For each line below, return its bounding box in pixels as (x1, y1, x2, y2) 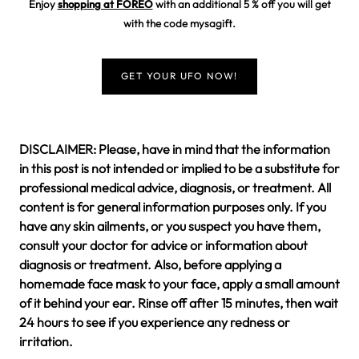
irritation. (19, 333, 73, 350)
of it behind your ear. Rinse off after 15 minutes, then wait (19, 295, 338, 312)
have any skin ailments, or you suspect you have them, (19, 218, 321, 235)
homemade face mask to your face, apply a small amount (19, 276, 340, 292)
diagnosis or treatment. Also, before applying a (19, 256, 281, 273)
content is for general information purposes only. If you (19, 199, 326, 216)
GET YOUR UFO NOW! (121, 70, 238, 83)
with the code (123, 17, 190, 30)
